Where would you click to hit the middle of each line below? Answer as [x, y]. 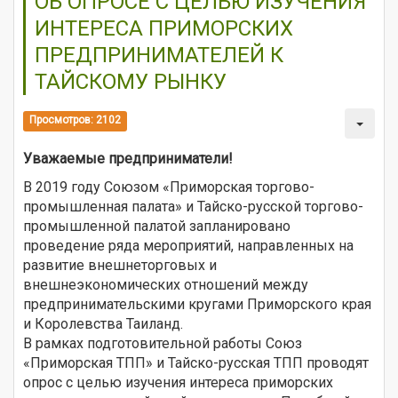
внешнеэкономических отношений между [166, 284]
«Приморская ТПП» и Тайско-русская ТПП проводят [196, 362]
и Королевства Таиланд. [103, 323]
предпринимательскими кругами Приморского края [197, 304]
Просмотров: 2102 [76, 120]
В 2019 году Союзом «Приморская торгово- [169, 187]
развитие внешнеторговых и [120, 265]
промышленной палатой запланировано [157, 226]
